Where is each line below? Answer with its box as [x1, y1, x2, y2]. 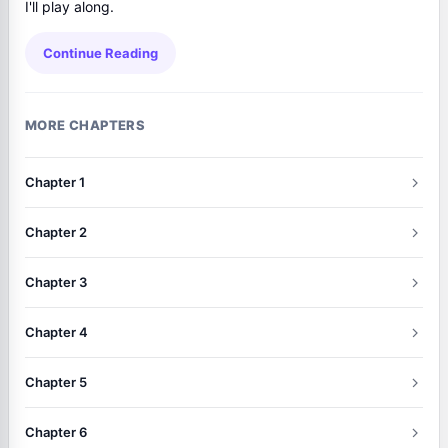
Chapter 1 [25, 174, 85, 190]
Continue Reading [43, 45, 158, 61]
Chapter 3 [25, 274, 87, 290]
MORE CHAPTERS [25, 117, 146, 133]
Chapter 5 [25, 374, 87, 390]
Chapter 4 [25, 324, 88, 340]
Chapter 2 [25, 224, 87, 240]
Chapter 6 [25, 424, 87, 440]
